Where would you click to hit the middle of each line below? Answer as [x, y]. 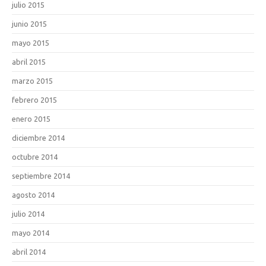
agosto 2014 [33, 194]
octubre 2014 [35, 156]
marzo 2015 [32, 80]
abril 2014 [29, 251]
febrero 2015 [34, 99]
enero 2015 [31, 118]
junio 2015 [29, 23]
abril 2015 [29, 61]
